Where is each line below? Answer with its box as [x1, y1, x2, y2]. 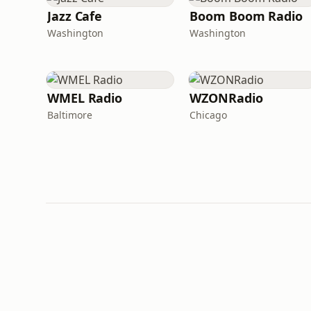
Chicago [190, 108, 228, 121]
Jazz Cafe [47, 8, 103, 24]
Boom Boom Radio [190, 8, 303, 24]
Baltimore [47, 108, 92, 121]
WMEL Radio [47, 90, 123, 106]
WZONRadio [190, 90, 263, 106]
